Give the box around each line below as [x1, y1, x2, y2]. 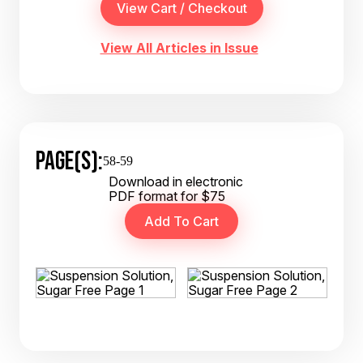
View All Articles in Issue [100, 40, 258, 56]
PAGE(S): [36, 146, 103, 175]
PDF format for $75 [109, 188, 225, 204]
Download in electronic [109, 173, 243, 190]
